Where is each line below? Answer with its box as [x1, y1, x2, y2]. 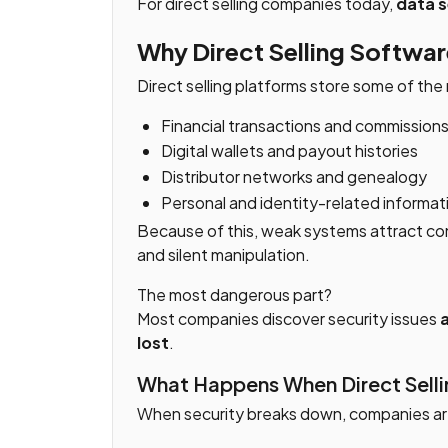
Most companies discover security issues [137, 307, 440, 329]
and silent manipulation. [137, 243, 310, 265]
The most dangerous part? [137, 283, 332, 305]
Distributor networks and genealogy [161, 166, 427, 188]
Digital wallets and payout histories [161, 140, 418, 162]
